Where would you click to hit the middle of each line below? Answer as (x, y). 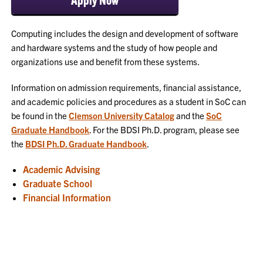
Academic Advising (62, 169)
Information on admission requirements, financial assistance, (127, 87)
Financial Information (67, 198)
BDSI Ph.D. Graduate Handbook (86, 144)
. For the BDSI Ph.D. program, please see (165, 130)
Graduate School (58, 183)
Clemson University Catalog (122, 116)
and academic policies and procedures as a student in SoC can (129, 102)
